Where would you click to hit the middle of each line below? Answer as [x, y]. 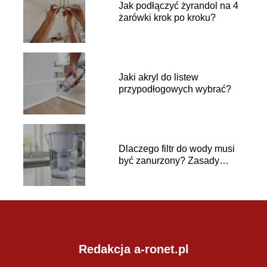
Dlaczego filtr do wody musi [176, 149]
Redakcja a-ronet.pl [133, 249]
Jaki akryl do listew [158, 77]
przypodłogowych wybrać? [175, 89]
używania [139, 173]
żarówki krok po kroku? [167, 18]
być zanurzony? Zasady [169, 161]
